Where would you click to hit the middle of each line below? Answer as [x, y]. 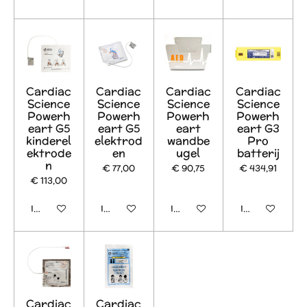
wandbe [188, 140]
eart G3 [258, 128]
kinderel [49, 140]
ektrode [49, 152]
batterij [258, 152]
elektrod [119, 140]
